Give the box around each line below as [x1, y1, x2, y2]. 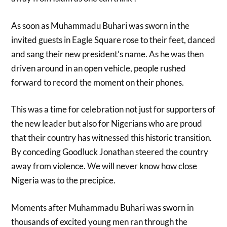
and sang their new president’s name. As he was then [11, 48, 204, 59]
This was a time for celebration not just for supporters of [11, 104, 216, 115]
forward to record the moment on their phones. [11, 77, 184, 88]
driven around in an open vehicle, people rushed [11, 62, 186, 73]
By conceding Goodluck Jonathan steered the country [11, 146, 209, 158]
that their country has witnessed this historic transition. [11, 132, 212, 143]
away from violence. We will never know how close [11, 161, 198, 172]
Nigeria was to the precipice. [11, 175, 116, 186]
